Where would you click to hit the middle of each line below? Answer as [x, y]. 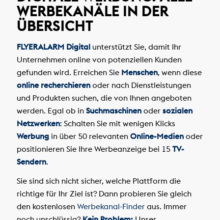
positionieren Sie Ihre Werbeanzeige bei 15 [94, 149]
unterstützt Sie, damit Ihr [136, 46]
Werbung [33, 136]
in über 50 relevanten [89, 136]
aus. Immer [165, 206]
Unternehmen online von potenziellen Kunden [99, 59]
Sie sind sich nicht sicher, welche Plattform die [98, 181]
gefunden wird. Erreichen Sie [69, 72]
